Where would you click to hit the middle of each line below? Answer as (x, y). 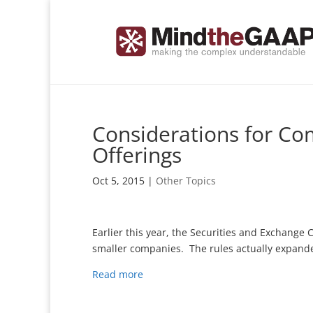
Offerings (137, 155)
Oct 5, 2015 (118, 181)
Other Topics (186, 181)
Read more (118, 274)
